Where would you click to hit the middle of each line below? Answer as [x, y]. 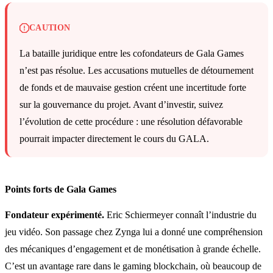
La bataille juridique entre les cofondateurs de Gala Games [132, 53]
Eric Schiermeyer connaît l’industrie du [180, 214]
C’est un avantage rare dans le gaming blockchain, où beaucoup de [133, 266]
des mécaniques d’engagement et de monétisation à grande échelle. [133, 249]
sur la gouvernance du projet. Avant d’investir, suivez [121, 104]
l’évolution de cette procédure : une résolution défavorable [131, 121]
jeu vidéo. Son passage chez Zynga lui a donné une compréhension [134, 232]
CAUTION [50, 27]
